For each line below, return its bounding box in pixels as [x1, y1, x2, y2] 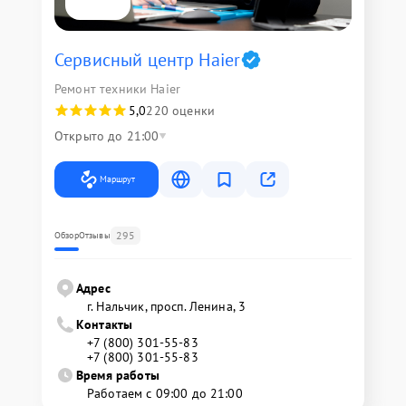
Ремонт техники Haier [54, 81, 180, 97]
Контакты [76, 316, 133, 333]
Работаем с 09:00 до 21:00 [87, 385, 243, 401]
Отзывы [78, 229, 111, 241]
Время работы [76, 367, 159, 383]
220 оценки [146, 102, 215, 119]
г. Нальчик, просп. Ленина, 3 [87, 298, 246, 314]
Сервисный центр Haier [54, 48, 241, 72]
